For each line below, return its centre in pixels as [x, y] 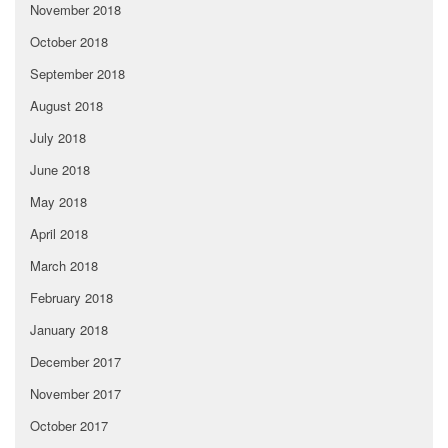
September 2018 [77, 74]
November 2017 [75, 394]
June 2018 [60, 170]
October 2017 [69, 426]
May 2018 [58, 202]
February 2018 [71, 298]
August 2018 [66, 106]
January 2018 [69, 330]
